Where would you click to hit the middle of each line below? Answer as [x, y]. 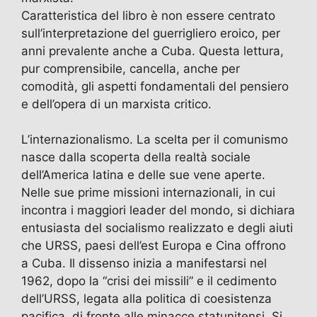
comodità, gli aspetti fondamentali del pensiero [155, 87]
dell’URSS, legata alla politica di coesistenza [146, 299]
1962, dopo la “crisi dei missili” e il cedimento [149, 281]
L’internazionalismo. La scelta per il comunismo [155, 140]
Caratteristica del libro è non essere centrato [148, 16]
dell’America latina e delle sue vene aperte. [143, 175]
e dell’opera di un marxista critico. [116, 104]
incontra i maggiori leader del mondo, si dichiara [158, 211]
